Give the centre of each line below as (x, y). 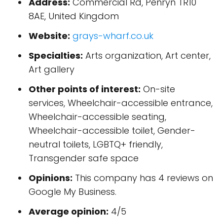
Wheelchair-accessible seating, (97, 117)
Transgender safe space (84, 158)
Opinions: (51, 178)
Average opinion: (69, 212)
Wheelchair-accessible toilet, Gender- (112, 131)
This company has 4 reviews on (143, 178)
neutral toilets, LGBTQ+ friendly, (96, 145)
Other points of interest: (85, 89)
